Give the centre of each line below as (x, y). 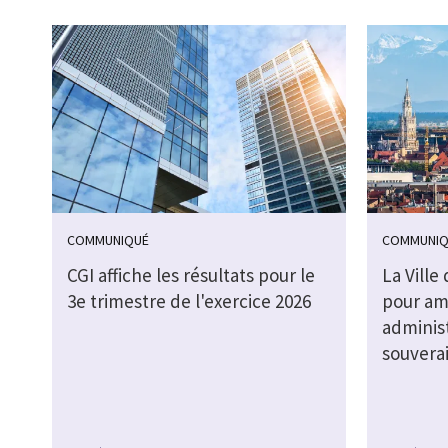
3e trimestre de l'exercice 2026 (189, 301)
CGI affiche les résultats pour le (191, 275)
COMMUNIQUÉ (108, 240)
